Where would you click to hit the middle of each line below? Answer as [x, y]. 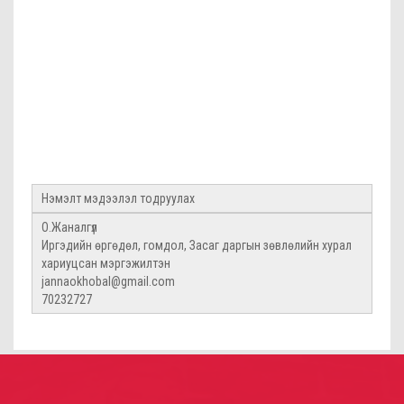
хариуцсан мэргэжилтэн [106, 263]
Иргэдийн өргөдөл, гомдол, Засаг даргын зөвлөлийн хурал [197, 245]
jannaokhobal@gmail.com [108, 281]
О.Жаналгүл [69, 227]
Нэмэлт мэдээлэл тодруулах [118, 198]
